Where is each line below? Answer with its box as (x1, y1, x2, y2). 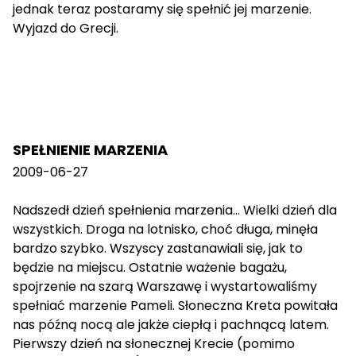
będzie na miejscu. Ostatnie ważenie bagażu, (13, 258, 287, 277)
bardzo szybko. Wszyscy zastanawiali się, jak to (13, 239, 303, 258)
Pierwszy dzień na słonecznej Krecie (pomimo (13, 335, 295, 354)
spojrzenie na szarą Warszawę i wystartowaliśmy (13, 277, 317, 296)
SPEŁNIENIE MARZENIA (13, 140, 168, 161)
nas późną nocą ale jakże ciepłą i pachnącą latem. (13, 315, 329, 335)
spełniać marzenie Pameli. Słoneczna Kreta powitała (13, 296, 338, 315)
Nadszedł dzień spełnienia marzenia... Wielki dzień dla (13, 201, 337, 220)
